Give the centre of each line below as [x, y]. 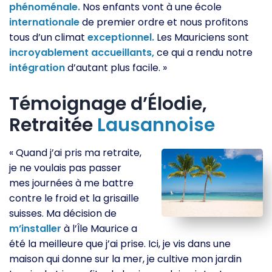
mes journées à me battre [71, 183]
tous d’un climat [48, 37]
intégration [37, 67]
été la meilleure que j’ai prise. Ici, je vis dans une [120, 243]
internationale [44, 22]
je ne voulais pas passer [65, 168]
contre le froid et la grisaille [74, 198]
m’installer [35, 228]
